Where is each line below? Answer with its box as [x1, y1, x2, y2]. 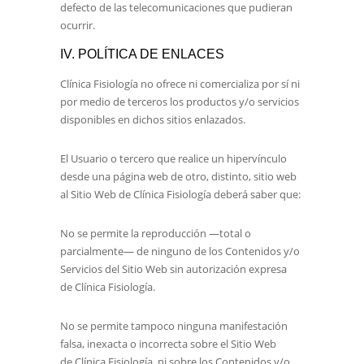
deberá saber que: [211, 187, 301, 201]
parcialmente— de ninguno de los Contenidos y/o [60, 244, 300, 258]
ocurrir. [60, 18, 95, 32]
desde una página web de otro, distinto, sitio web [60, 169, 297, 184]
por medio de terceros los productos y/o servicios [60, 94, 299, 109]
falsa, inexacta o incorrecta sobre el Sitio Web [60, 336, 276, 351]
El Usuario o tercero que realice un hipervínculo [60, 151, 287, 166]
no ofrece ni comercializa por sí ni [138, 76, 300, 91]
